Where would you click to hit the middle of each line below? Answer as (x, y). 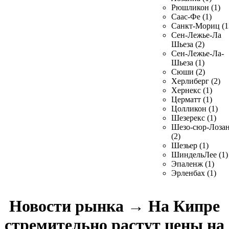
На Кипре (182, 206)
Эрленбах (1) (194, 173)
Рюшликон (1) (196, 7)
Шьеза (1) (188, 63)
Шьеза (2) (188, 44)
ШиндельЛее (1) (200, 155)
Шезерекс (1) (194, 118)
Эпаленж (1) (193, 164)
